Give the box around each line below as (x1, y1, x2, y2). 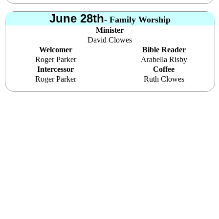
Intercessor (37, 65, 74, 73)
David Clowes (88, 35, 132, 44)
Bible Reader (142, 45, 186, 54)
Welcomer (39, 45, 72, 54)
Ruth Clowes (143, 74, 184, 83)
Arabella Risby (140, 55, 187, 64)
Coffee (153, 65, 175, 73)
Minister (96, 25, 124, 34)
